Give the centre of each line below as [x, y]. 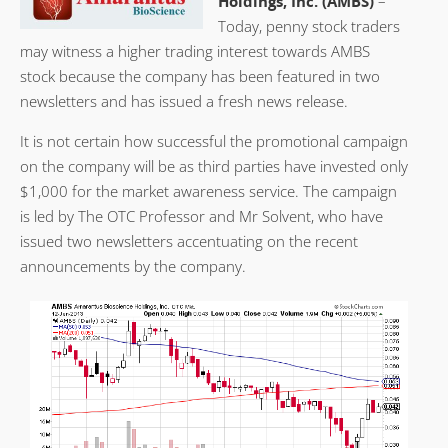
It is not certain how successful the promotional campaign [214, 140]
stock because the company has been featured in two [200, 75]
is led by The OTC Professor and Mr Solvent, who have [201, 215]
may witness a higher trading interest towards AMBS [195, 50]
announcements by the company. [133, 265]
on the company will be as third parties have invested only [214, 165]
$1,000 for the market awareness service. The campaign [208, 190]
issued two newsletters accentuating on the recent [189, 240]
